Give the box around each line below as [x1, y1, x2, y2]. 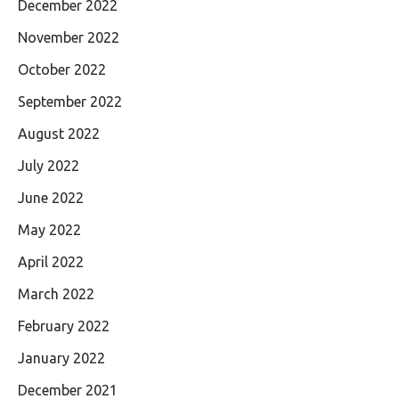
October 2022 [18, 61, 106, 77]
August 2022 [18, 125, 100, 142]
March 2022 [18, 285, 94, 302]
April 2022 [18, 253, 84, 270]
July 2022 [18, 157, 79, 174]
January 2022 [18, 349, 105, 366]
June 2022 [18, 189, 84, 206]
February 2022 [18, 317, 110, 334]
